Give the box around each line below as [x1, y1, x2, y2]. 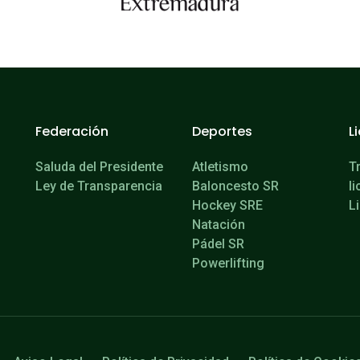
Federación [35, 122, 108, 141]
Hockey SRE [192, 198, 263, 214]
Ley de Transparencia [35, 178, 162, 194]
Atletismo [192, 159, 248, 175]
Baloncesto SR [192, 178, 279, 194]
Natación [192, 217, 245, 233]
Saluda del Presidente [35, 159, 163, 175]
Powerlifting [192, 256, 264, 272]
